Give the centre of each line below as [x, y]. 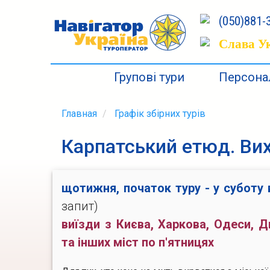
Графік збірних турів [160, 114]
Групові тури [149, 77]
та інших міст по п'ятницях [138, 242]
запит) [80, 206]
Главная [79, 114]
